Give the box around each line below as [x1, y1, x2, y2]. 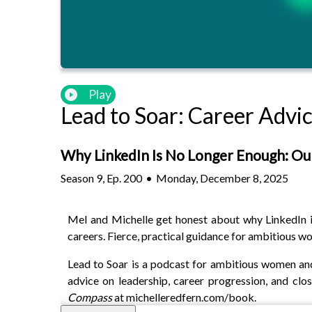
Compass [68, 290, 112, 304]
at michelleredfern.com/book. [112, 290, 256, 304]
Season [61, 171, 94, 185]
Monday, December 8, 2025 [156, 171, 288, 185]
